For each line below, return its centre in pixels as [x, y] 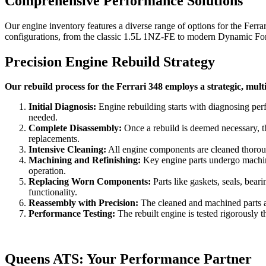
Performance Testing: [72, 214]
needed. [43, 118]
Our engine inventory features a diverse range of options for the [124, 26]
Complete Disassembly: [75, 128]
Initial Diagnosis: [62, 107]
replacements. [54, 139]
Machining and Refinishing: [85, 160]
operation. [47, 171]
